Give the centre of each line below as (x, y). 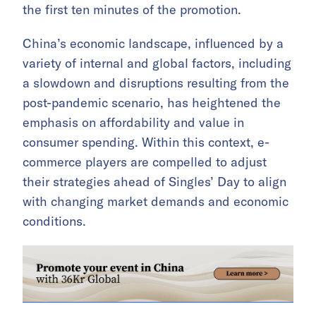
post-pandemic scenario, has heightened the (152, 102)
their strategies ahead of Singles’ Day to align (154, 181)
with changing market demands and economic (156, 201)
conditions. (54, 221)
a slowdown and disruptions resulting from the (156, 83)
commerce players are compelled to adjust (145, 162)
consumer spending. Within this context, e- (146, 142)
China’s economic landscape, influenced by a (153, 43)
